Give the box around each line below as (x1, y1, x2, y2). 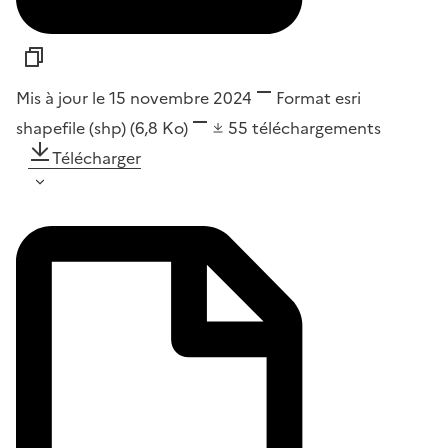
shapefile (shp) (16, 116, 130, 141)
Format (276, 86, 331, 111)
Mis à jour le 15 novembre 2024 (16, 86, 252, 111)
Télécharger (52, 146, 141, 171)
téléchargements (252, 116, 381, 141)
